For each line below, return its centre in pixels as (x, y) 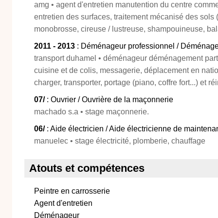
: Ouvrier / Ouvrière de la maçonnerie (109, 100)
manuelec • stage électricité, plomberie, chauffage (120, 141)
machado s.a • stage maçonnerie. (91, 112)
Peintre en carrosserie (72, 191)
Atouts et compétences (87, 168)
